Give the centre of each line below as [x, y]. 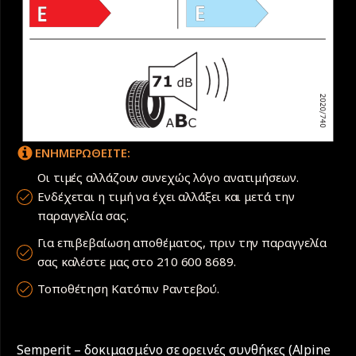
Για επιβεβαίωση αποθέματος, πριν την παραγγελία [182, 243]
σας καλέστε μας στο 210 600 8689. [138, 262]
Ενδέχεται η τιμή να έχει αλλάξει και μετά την [166, 197]
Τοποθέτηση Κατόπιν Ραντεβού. [129, 289]
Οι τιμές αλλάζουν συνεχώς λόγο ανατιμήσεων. [170, 178]
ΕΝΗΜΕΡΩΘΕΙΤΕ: [83, 153]
